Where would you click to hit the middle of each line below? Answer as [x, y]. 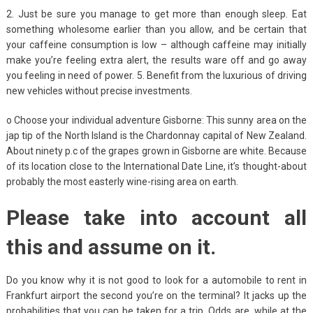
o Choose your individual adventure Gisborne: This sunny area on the [156, 120]
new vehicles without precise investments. [99, 90]
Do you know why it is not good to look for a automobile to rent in [156, 280]
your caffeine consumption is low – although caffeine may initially [156, 44]
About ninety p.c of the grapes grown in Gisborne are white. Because [156, 151]
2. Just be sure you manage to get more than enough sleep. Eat [156, 14]
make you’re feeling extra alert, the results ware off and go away [156, 60]
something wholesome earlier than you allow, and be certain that [156, 29]
